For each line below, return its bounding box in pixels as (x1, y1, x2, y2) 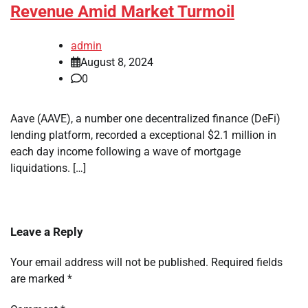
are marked (10, 272, 67, 286)
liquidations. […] (10, 162, 86, 175)
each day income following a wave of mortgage (10, 145, 241, 159)
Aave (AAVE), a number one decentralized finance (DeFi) (10, 112, 280, 126)
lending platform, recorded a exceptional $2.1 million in (10, 129, 276, 142)
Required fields (211, 256, 283, 269)
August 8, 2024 (80, 56, 153, 69)
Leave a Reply (10, 225, 83, 239)
